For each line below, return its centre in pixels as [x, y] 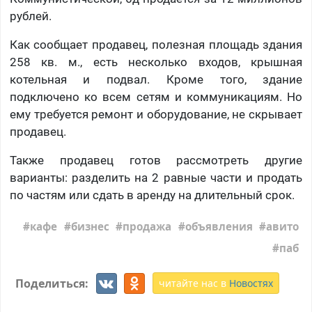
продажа [147, 226]
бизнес [90, 226]
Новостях [251, 283]
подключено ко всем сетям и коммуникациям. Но [156, 96]
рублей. [30, 16]
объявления [219, 226]
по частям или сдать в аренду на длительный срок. [152, 195]
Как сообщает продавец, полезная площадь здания [156, 44]
